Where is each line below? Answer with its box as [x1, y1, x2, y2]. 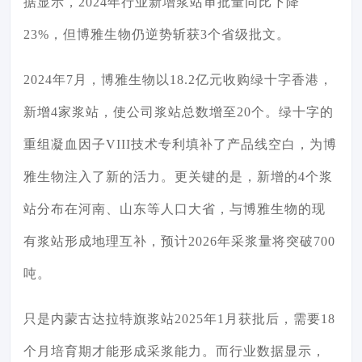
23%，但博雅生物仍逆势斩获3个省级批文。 [23, 27, 290, 42]
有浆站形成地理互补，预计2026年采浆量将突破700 [23, 234, 335, 249]
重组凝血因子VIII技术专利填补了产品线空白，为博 [23, 137, 337, 152]
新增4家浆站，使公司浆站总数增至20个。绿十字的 [23, 105, 334, 120]
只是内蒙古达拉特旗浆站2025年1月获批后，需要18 [23, 312, 335, 326]
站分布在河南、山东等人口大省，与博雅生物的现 [23, 202, 326, 217]
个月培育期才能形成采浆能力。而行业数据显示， [23, 344, 326, 359]
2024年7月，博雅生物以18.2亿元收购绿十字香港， [23, 73, 333, 87]
